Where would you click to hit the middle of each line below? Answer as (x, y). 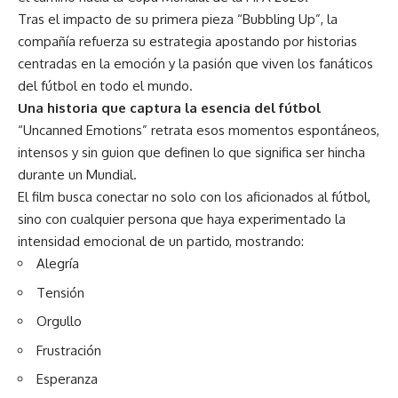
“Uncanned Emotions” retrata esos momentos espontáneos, (199, 131)
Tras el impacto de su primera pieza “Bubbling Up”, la (178, 20)
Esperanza (67, 379)
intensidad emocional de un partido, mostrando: (161, 242)
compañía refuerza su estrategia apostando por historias (187, 42)
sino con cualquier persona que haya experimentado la (182, 219)
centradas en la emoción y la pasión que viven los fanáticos (195, 64)
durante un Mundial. (77, 175)
